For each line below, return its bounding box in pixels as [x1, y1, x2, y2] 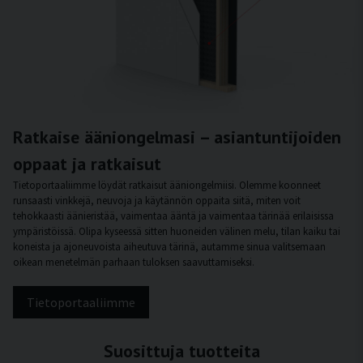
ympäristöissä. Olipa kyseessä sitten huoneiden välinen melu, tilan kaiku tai [13, 224, 340, 238]
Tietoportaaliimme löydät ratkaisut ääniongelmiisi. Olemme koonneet [13, 178, 321, 192]
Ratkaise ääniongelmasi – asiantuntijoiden [13, 126, 341, 149]
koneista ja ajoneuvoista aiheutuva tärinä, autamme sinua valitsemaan [13, 240, 326, 254]
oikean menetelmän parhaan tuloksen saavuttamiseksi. [13, 255, 254, 269]
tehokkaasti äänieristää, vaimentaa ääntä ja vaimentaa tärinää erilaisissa [13, 209, 334, 223]
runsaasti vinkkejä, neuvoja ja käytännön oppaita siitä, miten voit [13, 194, 301, 207]
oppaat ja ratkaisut [13, 152, 161, 176]
